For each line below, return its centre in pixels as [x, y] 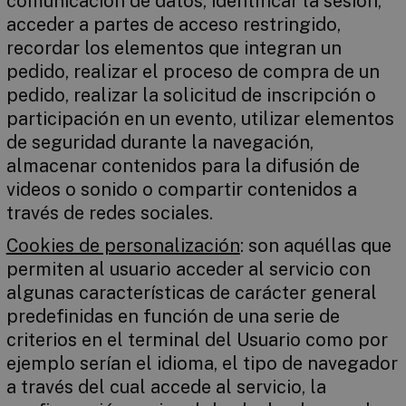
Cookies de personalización [123, 246]
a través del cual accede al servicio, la [166, 387]
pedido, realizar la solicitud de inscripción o [191, 95]
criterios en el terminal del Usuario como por [197, 340]
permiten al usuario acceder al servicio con [188, 269]
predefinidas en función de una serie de [173, 316]
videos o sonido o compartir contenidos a [181, 189]
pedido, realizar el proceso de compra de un [193, 72]
